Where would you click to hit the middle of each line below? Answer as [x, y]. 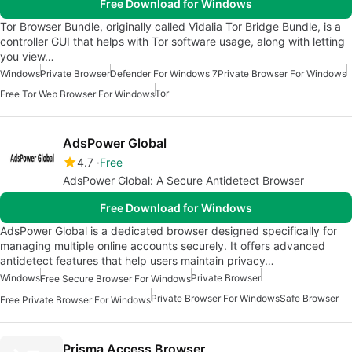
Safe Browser [309, 299]
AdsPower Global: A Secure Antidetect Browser [183, 181]
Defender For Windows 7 [164, 73]
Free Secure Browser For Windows [115, 279]
